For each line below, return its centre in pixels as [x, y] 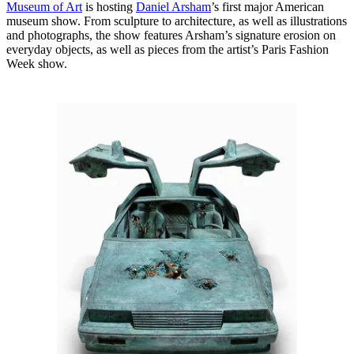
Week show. [37, 63]
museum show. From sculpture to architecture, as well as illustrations [177, 21]
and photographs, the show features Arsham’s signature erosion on [171, 35]
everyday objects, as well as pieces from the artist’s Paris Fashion [168, 49]
